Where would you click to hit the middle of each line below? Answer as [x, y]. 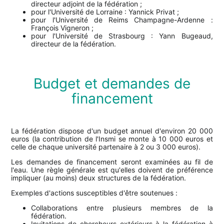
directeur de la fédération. [74, 43]
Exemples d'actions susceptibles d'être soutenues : [94, 192]
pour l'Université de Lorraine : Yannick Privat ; [105, 11]
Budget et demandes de [112, 83]
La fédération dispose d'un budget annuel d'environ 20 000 [112, 130]
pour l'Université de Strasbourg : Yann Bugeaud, [122, 35]
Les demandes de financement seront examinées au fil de [112, 161]
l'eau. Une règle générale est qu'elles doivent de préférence [112, 169]
